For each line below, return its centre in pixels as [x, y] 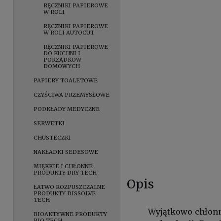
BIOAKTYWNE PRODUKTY [71, 214]
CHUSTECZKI [53, 137]
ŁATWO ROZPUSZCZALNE [70, 187]
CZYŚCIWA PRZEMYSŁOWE [72, 94]
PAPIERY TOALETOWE [66, 80]
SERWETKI [49, 123]
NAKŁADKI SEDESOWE [66, 152]
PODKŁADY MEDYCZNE [67, 109]
